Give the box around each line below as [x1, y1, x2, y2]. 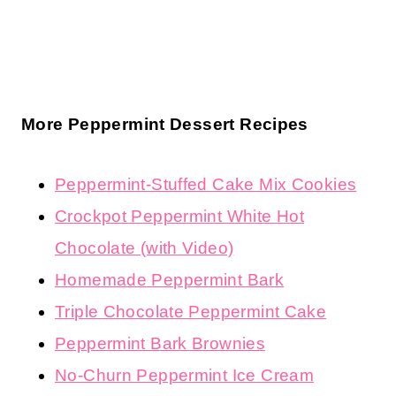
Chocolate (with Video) [55, 238, 234, 257]
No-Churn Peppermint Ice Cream [55, 365, 315, 385]
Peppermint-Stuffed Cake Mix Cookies [55, 174, 357, 194]
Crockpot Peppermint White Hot [55, 206, 305, 225]
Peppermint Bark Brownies [55, 333, 266, 353]
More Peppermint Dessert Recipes [21, 114, 308, 133]
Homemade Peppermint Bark [55, 270, 285, 289]
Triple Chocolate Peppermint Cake [55, 301, 327, 321]
